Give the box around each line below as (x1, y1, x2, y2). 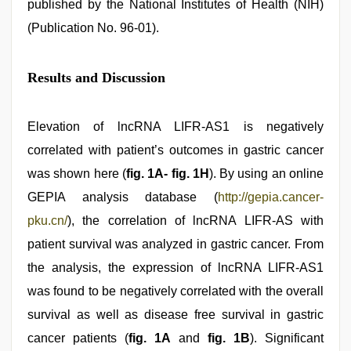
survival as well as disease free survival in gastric (27, 308, 324, 321)
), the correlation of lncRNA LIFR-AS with (67, 214, 324, 227)
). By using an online (208, 167, 324, 180)
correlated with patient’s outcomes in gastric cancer (27, 143, 324, 157)
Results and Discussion (27, 70, 165, 85)
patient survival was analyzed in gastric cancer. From (27, 237, 324, 251)
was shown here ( (27, 167, 126, 180)
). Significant (250, 331, 324, 345)
